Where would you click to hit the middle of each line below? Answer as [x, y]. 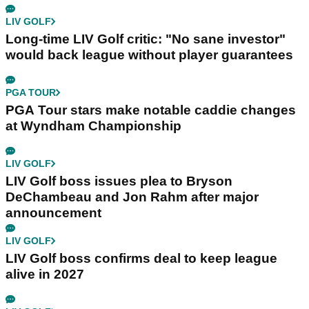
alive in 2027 [45, 274]
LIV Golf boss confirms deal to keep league [141, 258]
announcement [53, 213]
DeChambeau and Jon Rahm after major [132, 197]
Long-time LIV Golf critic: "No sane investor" [146, 39]
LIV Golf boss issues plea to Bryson [119, 181]
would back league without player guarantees [149, 55]
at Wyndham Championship [93, 126]
